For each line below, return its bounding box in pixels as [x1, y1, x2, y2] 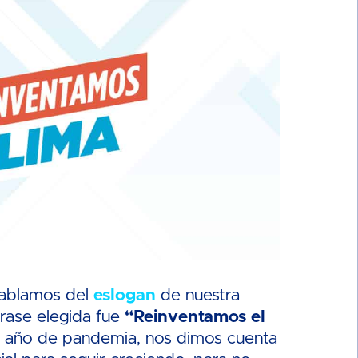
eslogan [93, 286, 157, 304]
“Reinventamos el [125, 308, 266, 325]
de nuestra [156, 286, 241, 304]
